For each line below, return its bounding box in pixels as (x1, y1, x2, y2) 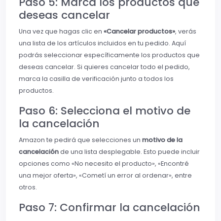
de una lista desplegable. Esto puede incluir (59, 147, 200, 156)
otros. (19, 183, 37, 192)
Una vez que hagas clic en (19, 27, 104, 36)
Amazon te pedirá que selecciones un (19, 136, 142, 145)
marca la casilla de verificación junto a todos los (19, 74, 174, 83)
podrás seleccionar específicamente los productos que (19, 51, 200, 60)
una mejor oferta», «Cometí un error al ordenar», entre (19, 171, 192, 180)
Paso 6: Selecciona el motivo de (19, 103, 190, 119)
